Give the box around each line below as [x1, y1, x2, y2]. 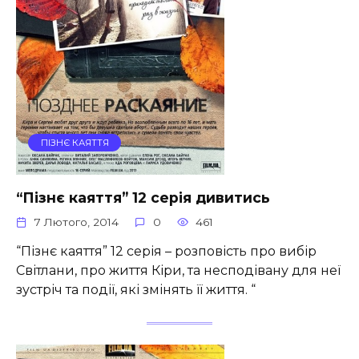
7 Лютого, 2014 [34, 215, 119, 228]
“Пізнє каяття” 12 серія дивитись [16, 188, 270, 206]
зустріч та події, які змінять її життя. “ [16, 281, 256, 297]
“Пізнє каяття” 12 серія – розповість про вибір [16, 243, 317, 259]
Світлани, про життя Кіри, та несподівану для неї [16, 262, 341, 278]
